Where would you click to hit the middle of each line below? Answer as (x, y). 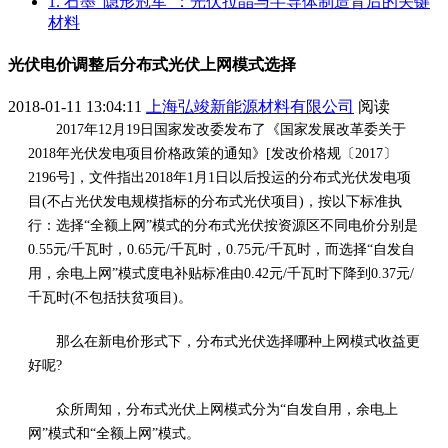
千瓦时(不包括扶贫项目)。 (110, 298)
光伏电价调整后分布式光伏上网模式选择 (152, 64)
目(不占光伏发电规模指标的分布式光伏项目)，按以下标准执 (215, 202)
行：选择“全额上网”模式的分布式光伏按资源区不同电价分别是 (223, 226)
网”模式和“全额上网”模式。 (114, 434)
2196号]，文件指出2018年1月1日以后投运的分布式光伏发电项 (219, 178)
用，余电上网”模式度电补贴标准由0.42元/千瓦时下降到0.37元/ (221, 274)
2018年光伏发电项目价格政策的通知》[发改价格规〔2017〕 (212, 154)
